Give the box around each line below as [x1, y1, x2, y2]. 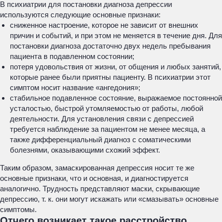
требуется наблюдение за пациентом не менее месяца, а [10, 125, 205, 133]
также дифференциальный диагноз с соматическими [10, 135, 191, 144]
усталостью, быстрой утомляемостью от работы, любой [10, 104, 203, 112]
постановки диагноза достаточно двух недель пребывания [10, 42, 211, 50]
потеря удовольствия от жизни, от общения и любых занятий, [10, 62, 221, 71]
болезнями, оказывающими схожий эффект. [10, 146, 160, 154]
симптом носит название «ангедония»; [10, 83, 140, 92]
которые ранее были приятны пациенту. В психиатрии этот [10, 73, 211, 81]
